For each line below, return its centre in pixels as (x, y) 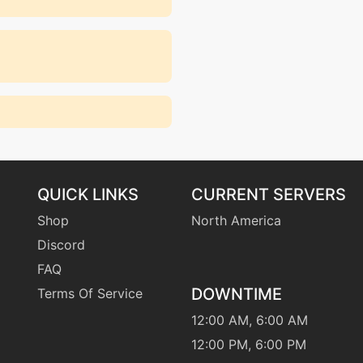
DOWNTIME (237, 294)
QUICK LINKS (88, 194)
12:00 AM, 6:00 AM (250, 320)
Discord (61, 244)
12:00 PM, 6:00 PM (249, 344)
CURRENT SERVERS (269, 194)
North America (236, 220)
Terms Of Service (90, 293)
